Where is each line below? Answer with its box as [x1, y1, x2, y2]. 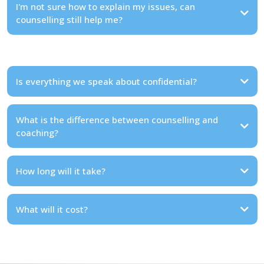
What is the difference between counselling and [15, 113, 218, 126]
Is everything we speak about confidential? [15, 75, 197, 87]
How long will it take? [15, 164, 105, 177]
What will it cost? [15, 203, 88, 215]
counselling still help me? [15, 13, 123, 25]
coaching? [15, 126, 58, 138]
